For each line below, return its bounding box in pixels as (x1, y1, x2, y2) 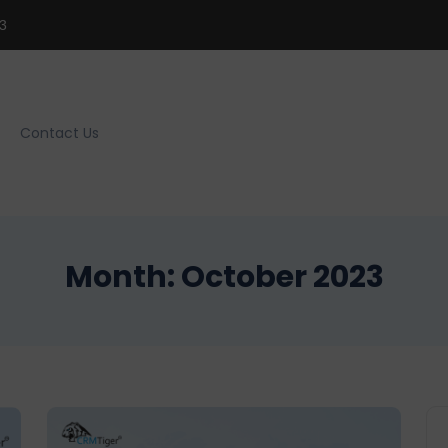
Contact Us (20, 122, 100, 143)
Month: (64, 256, 181, 298)
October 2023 (180, 256, 384, 298)
